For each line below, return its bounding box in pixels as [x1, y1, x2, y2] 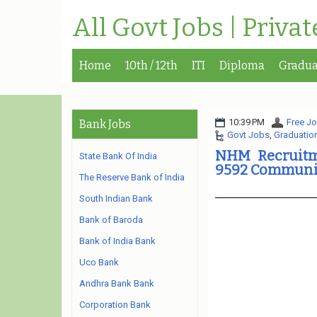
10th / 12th [125, 59, 178, 72]
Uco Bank [79, 257, 119, 267]
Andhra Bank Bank [79, 278, 154, 289]
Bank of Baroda [79, 214, 143, 225]
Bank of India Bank [79, 236, 156, 246]
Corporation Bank [79, 299, 151, 310]
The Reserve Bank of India [79, 172, 185, 183]
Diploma [219, 59, 265, 72]
